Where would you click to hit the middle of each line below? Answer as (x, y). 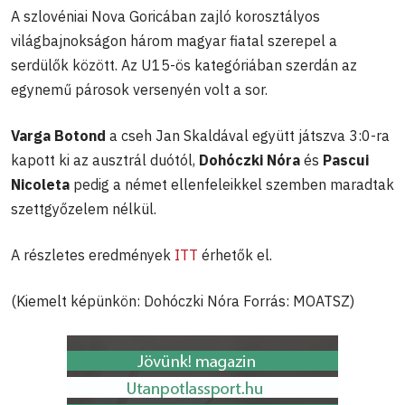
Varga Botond (58, 135)
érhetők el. (235, 254)
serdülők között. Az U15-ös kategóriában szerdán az (184, 65)
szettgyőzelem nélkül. (84, 208)
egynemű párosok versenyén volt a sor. (139, 89)
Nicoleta (40, 184)
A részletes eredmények (93, 254)
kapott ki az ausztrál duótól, (105, 160)
